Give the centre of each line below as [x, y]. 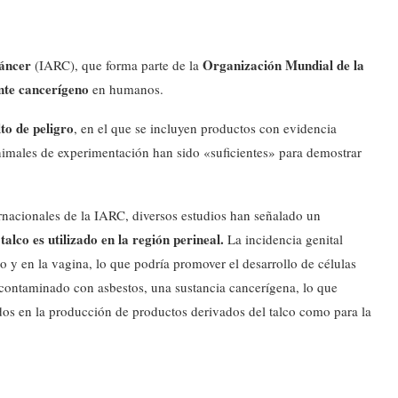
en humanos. [126, 89]
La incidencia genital [283, 239]
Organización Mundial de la [283, 65]
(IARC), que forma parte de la [119, 65]
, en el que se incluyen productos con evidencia [205, 128]
